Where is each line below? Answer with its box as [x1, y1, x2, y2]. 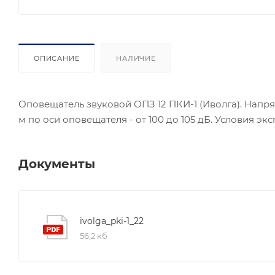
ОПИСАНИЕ [34, 53, 80, 63]
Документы [18, 156, 95, 171]
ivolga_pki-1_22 [80, 215, 144, 227]
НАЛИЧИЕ [116, 53, 156, 63]
